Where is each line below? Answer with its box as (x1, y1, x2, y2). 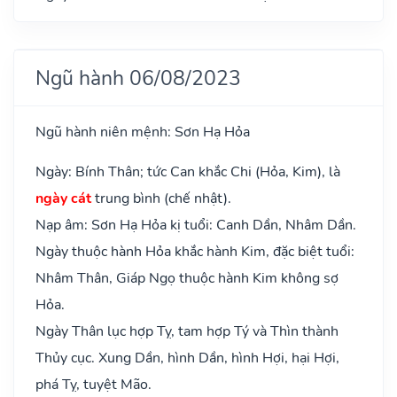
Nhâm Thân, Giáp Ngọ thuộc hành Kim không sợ (35, 268, 339, 288)
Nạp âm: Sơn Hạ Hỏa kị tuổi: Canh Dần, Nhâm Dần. (35, 214, 356, 235)
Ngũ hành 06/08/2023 (35, 63, 241, 92)
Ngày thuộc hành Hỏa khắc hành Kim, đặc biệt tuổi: (35, 241, 354, 261)
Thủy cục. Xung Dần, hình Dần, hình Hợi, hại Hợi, (35, 347, 339, 368)
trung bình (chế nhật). (91, 188, 231, 208)
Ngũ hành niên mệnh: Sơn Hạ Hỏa (35, 121, 250, 142)
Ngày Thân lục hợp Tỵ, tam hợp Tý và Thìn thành (35, 321, 339, 341)
